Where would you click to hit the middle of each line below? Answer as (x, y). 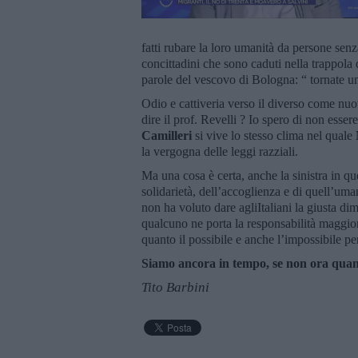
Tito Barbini (175, 287)
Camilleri (167, 135)
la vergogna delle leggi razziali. (221, 151)
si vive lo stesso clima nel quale (274, 135)
